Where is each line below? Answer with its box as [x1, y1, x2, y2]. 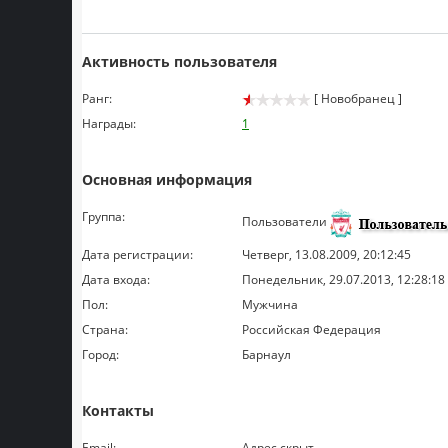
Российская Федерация [242, 321, 381, 338]
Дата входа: [82, 271, 150, 288]
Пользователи [242, 213, 330, 231]
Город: [82, 346, 119, 363]
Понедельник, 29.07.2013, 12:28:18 [242, 271, 445, 288]
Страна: [82, 321, 128, 338]
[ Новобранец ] [311, 90, 402, 107]
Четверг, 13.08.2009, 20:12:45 [242, 246, 411, 263]
